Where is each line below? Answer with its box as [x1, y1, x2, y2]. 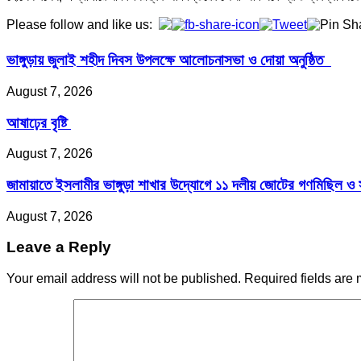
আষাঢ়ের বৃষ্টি [6, 114, 71, 131]
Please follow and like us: [6, 17, 152, 31]
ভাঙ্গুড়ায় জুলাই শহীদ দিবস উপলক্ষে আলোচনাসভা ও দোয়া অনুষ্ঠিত [6, 52, 331, 69]
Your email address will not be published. [6, 272, 241, 286]
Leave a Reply [6, 239, 111, 256]
